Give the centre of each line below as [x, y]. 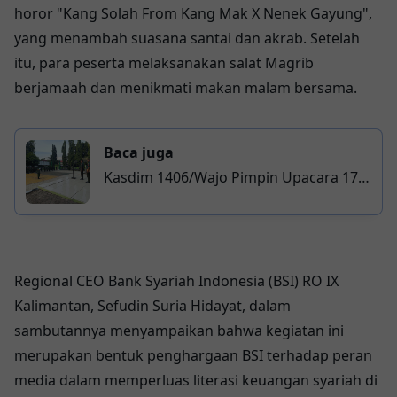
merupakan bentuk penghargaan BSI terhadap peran [193, 356]
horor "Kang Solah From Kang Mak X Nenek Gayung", [193, 14]
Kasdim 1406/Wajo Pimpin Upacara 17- [233, 178]
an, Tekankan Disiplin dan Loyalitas [220, 202]
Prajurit [129, 227]
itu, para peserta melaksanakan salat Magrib [164, 63]
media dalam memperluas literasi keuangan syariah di [196, 381]
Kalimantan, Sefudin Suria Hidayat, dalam [152, 306]
